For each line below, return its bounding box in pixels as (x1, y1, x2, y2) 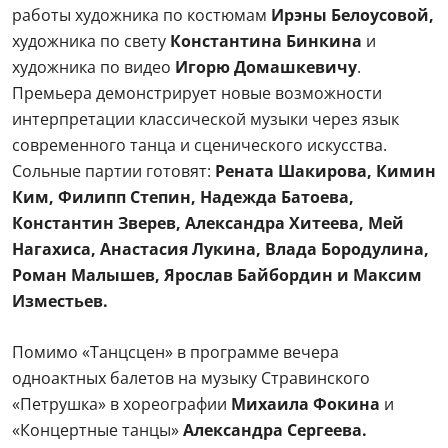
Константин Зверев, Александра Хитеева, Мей (12, 406, 404, 429)
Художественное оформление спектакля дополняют (12, 172, 420, 195)
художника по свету (12, 224, 170, 247)
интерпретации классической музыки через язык (12, 302, 399, 325)
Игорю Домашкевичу (175, 250, 357, 273)
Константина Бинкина (170, 224, 362, 247)
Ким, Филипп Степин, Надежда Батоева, (12, 380, 354, 403)
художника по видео (12, 250, 175, 273)
